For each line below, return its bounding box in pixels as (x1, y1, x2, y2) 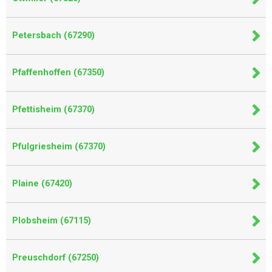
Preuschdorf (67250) (12, 253, 99, 263)
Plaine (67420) (12, 178, 72, 189)
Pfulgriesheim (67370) (12, 141, 106, 152)
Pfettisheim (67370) (12, 104, 95, 115)
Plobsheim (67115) (12, 216, 91, 226)
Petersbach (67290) (12, 30, 95, 41)
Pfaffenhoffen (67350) (12, 67, 104, 78)
